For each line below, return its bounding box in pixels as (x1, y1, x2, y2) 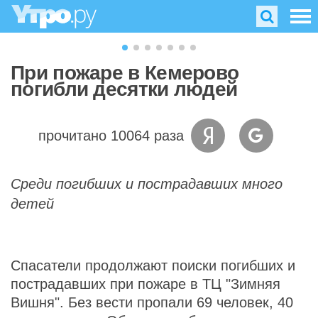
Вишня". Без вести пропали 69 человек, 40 (11, 295, 293, 310)
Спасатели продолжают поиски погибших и (11, 258, 295, 273)
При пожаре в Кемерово (11, 62, 239, 84)
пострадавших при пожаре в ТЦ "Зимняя (11, 276, 280, 292)
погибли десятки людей (11, 78, 238, 100)
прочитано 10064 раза (38, 128, 184, 143)
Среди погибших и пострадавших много (11, 176, 283, 192)
